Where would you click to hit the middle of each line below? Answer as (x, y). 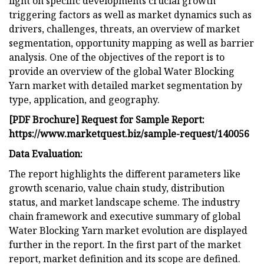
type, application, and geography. (84, 99)
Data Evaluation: (46, 154)
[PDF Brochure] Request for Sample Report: (107, 119)
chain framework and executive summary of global (125, 216)
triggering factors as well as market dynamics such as (130, 14)
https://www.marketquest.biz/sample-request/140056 (129, 133)
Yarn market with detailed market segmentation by (126, 85)
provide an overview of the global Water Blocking (122, 71)
